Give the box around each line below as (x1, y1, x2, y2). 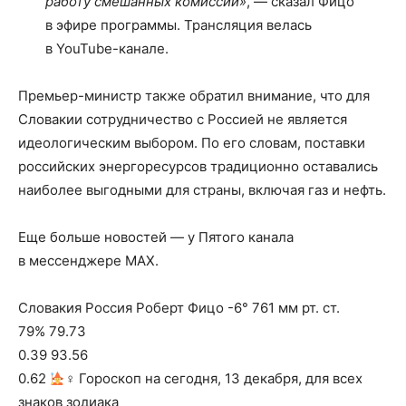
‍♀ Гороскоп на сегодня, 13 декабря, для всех (65, 370, 363, 387)
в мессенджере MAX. (18, 252, 159, 269)
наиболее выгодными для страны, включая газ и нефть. (18, 181, 386, 198)
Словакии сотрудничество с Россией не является (18, 111, 347, 128)
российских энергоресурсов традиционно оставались (18, 158, 378, 175)
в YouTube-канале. (45, 40, 169, 57)
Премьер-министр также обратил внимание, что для (18, 87, 370, 104)
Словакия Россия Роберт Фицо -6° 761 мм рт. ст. (18, 299, 340, 316)
